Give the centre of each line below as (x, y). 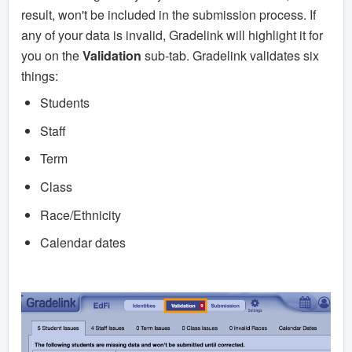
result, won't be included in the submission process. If (169, 15)
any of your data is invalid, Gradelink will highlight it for (172, 35)
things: (40, 76)
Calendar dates (83, 243)
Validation (114, 56)
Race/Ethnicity (81, 214)
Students (65, 103)
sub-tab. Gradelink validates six (232, 56)
